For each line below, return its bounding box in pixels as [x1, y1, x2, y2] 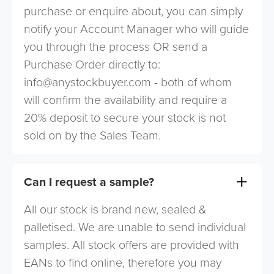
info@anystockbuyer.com [24, 73, 152, 92]
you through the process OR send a [24, 38, 208, 56]
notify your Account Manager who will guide [24, 20, 250, 39]
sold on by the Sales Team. [24, 127, 161, 145]
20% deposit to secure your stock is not [24, 109, 226, 127]
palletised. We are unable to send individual [24, 218, 246, 237]
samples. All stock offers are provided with [24, 236, 240, 254]
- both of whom [151, 73, 232, 92]
